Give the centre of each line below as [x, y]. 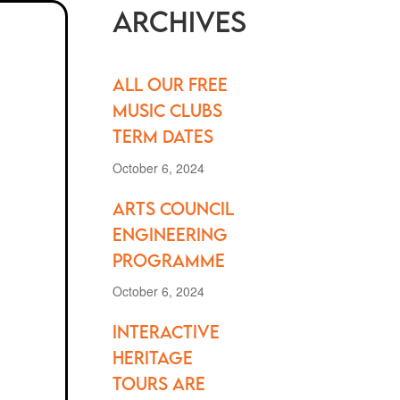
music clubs [167, 110]
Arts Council [173, 208]
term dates [162, 136]
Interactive [166, 332]
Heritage [152, 358]
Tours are [158, 384]
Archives [179, 21]
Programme [168, 260]
